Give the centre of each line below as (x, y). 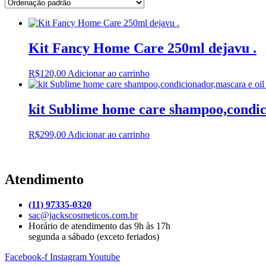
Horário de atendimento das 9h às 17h (99, 226)
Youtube (104, 257)
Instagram (68, 257)
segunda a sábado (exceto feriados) (94, 237)
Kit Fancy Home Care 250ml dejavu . (142, 48)
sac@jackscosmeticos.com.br (83, 216)
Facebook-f (26, 257)
